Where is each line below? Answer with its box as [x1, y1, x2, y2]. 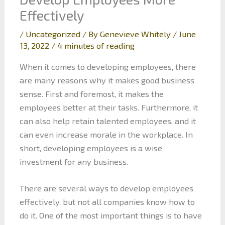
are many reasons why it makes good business [19, 75, 194, 85]
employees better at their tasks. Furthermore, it [19, 102, 198, 112]
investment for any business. [19, 156, 128, 166]
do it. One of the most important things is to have [19, 210, 202, 220]
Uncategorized [25, 29, 80, 39]
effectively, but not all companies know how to [19, 196, 195, 206]
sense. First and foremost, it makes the [19, 88, 164, 98]
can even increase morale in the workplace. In [19, 129, 193, 139]
